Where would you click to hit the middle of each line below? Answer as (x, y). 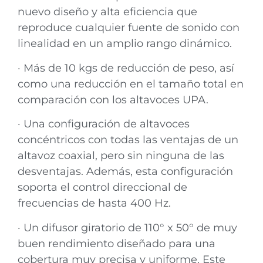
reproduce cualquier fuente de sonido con (129, 28)
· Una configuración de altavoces (104, 124)
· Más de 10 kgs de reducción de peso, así (126, 68)
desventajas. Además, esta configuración (125, 172)
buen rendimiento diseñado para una (117, 243)
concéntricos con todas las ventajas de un (128, 140)
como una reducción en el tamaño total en (131, 84)
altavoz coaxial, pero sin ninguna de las (121, 156)
